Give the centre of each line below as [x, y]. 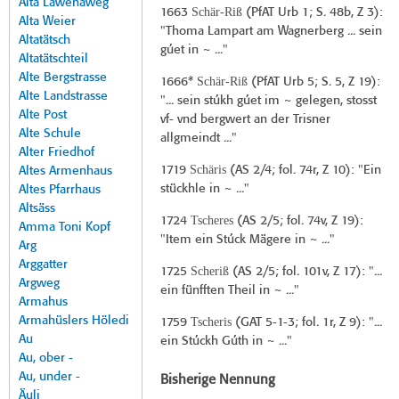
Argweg [39, 284]
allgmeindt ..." [198, 138]
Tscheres [212, 221]
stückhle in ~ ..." [204, 189]
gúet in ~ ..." [194, 50]
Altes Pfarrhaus [60, 190]
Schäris [208, 170]
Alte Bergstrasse [63, 78]
